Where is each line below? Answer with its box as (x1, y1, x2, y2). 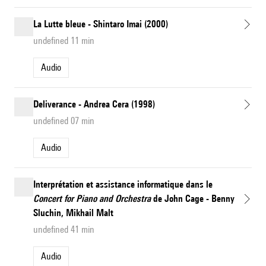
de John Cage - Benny (151, 193, 235, 205)
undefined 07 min (33, 115, 94, 127)
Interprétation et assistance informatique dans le (33, 179, 213, 191)
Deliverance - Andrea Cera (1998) (33, 99, 155, 110)
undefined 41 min (33, 224, 94, 236)
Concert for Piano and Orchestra (33, 193, 151, 205)
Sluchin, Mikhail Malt (33, 207, 113, 219)
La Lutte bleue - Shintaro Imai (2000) (33, 18, 168, 30)
